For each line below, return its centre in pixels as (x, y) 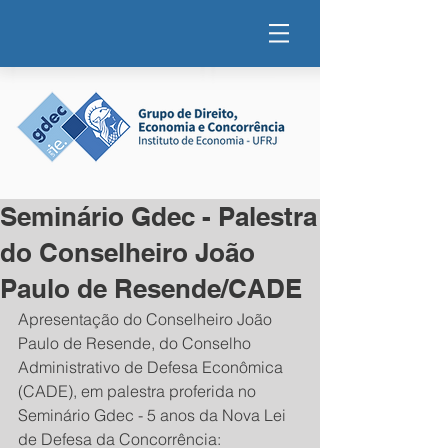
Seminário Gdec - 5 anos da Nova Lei (154, 415)
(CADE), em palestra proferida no (139, 391)
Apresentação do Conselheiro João (147, 319)
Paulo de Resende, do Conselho (136, 343)
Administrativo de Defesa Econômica (152, 367)
